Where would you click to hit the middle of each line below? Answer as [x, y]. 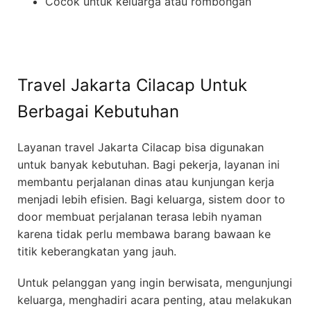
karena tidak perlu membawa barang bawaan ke [144, 234]
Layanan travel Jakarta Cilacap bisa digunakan [141, 147]
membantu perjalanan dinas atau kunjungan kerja [146, 182]
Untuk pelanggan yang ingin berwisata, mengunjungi [155, 282]
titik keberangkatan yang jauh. [97, 251]
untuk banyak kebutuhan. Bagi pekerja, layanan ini [149, 164]
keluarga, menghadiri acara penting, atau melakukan [154, 300]
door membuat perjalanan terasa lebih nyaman [140, 216]
